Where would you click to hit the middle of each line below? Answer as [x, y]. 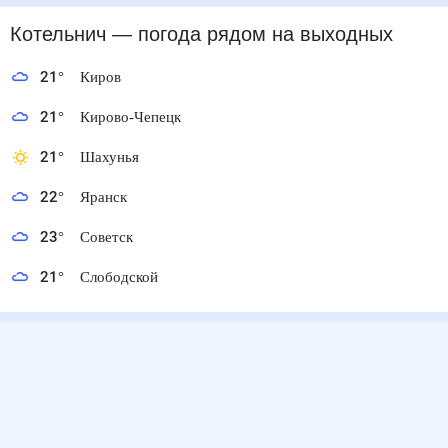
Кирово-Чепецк [135, 117]
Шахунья [110, 157]
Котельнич [57, 34]
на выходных [324, 34]
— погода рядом [183, 34]
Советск [109, 237]
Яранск [105, 197]
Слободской [123, 277]
